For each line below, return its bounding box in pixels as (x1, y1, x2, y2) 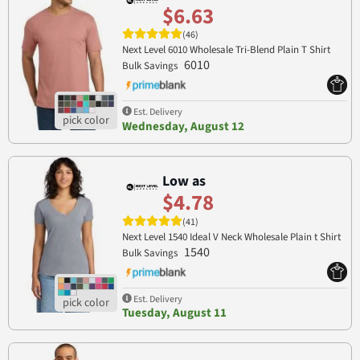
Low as (162, 170, 206, 191)
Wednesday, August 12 (121, 117, 244, 135)
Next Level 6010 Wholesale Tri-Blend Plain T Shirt (121, 43, 330, 58)
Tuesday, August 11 (121, 305, 227, 322)
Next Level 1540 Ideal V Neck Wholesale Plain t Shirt (121, 229, 341, 244)
